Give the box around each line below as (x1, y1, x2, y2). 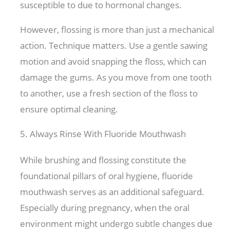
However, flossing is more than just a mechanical (20, 24, 215, 36)
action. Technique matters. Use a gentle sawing (20, 40, 208, 52)
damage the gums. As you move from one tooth (20, 71, 212, 84)
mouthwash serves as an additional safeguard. (20, 186, 205, 198)
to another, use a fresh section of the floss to (20, 87, 198, 100)
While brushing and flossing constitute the (20, 154, 187, 166)
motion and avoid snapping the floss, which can (20, 55, 207, 68)
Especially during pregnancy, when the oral (20, 202, 190, 214)
